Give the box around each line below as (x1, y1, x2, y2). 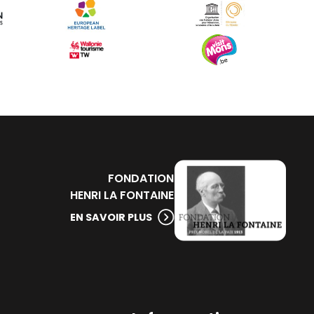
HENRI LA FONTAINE (70, 186, 175, 203)
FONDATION (108, 170, 175, 186)
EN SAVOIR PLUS (69, 210, 152, 224)
